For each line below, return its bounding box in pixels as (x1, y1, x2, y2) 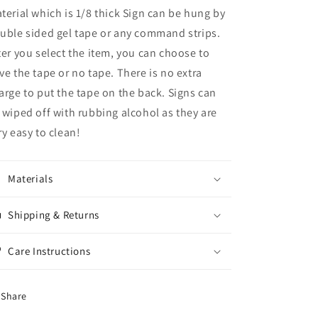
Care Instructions (8, 244, 91, 258)
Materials (8, 172, 53, 185)
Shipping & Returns (8, 208, 99, 221)
